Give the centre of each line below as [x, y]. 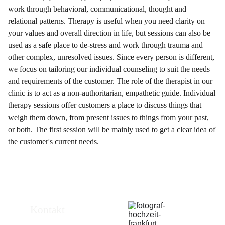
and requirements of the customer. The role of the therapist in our [110, 81]
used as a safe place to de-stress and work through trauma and [105, 45]
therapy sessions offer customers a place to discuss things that [105, 105]
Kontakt [47, 210]
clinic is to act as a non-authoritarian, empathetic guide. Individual [112, 93]
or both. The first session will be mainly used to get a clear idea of [112, 129]
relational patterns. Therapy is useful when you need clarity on [106, 21]
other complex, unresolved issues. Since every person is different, [111, 57]
